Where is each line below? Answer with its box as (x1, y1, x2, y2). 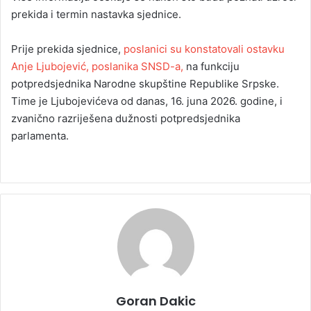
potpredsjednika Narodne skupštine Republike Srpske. (11, 77, 279, 91)
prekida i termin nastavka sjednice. (11, 8, 181, 22)
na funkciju (186, 60, 239, 74)
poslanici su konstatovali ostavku (124, 42, 285, 56)
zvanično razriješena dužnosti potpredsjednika (11, 112, 240, 126)
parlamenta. (11, 129, 69, 143)
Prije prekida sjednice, (11, 42, 124, 56)
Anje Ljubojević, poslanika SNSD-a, (11, 60, 186, 74)
